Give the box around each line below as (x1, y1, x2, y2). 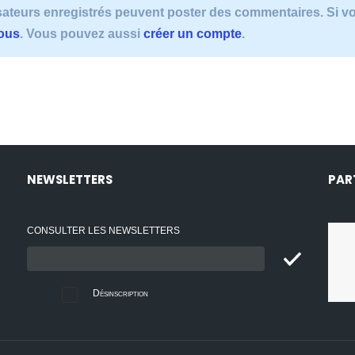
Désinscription (92, 288, 148, 299)
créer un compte (143, 26, 242, 40)
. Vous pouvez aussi (20, 26, 143, 40)
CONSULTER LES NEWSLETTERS (27, 225, 180, 237)
